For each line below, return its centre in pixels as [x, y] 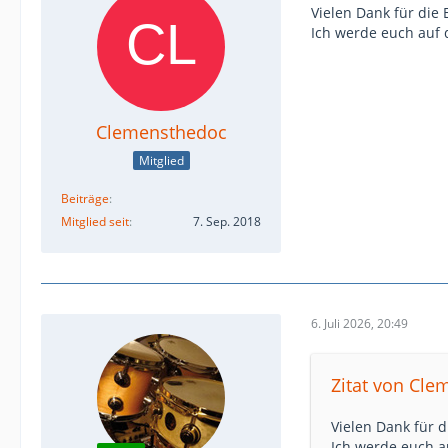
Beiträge [85, 198]
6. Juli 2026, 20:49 [359, 324]
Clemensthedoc [161, 132]
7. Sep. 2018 [227, 221]
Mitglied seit [95, 221]
